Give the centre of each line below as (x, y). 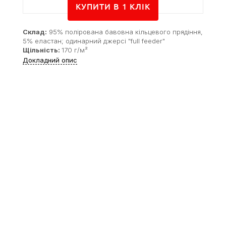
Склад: (35, 32)
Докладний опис (50, 60)
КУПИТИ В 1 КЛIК (113, 7)
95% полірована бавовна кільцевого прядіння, (125, 32)
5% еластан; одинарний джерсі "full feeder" (94, 41)
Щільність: (42, 50)
